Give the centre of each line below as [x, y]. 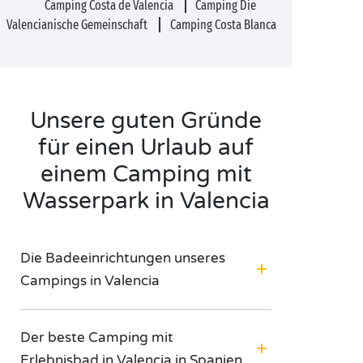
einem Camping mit [146, 174]
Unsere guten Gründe [146, 121]
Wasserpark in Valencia [146, 201]
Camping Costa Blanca [223, 25]
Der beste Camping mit [97, 337]
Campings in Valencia [90, 281]
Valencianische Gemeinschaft [79, 25]
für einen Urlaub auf [146, 147]
